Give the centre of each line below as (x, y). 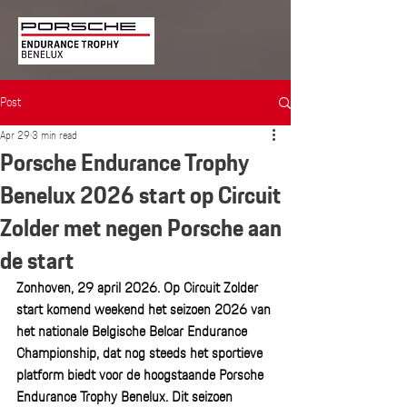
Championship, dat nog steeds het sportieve (141, 354)
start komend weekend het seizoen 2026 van (145, 310)
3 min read (55, 136)
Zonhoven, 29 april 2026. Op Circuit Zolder (139, 288)
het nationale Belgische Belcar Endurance (134, 332)
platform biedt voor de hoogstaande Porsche (142, 376)
